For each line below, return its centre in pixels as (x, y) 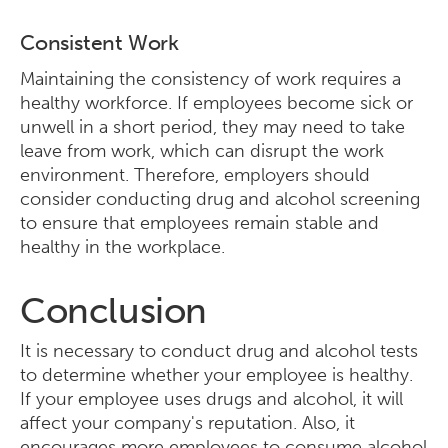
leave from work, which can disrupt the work (202, 151)
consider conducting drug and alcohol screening (220, 199)
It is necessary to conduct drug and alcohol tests (219, 351)
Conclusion (113, 310)
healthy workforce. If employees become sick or (216, 103)
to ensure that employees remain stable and (199, 223)
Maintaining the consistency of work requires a (210, 79)
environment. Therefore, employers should (195, 175)
